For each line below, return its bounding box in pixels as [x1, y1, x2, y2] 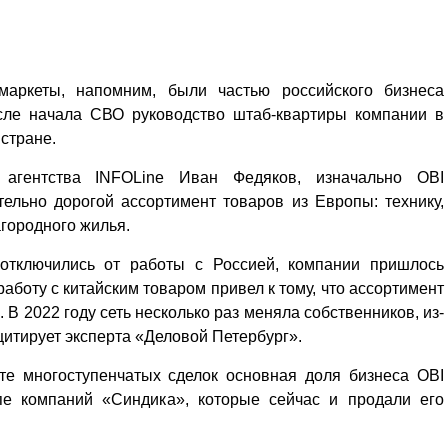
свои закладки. [323, 58, 407, 72]
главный [188, 11, 242, 27]
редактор [185, 27, 245, 43]
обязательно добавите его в [284, 36, 446, 50]
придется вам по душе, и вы [285, 14, 445, 28]
